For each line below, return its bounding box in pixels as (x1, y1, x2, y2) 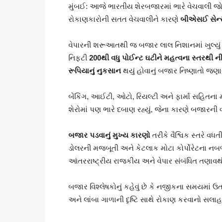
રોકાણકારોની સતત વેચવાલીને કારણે (68, 15, 180, 24)
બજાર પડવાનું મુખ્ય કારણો (68, 131, 150, 140)
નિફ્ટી (68, 54, 89, 62)
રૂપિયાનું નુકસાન (68, 66, 121, 75)
